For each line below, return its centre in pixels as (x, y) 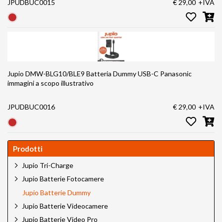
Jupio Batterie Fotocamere (63, 179)
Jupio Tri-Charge (48, 165)
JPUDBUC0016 (31, 107)
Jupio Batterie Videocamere (65, 206)
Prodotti (28, 148)
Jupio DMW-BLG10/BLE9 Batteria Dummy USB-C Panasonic (84, 74)
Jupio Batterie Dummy (56, 192)
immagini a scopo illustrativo (51, 83)
